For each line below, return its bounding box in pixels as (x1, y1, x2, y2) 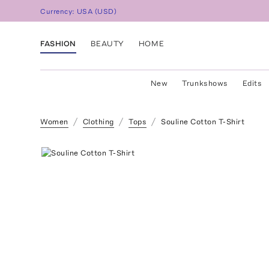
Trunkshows (182, 79, 228, 88)
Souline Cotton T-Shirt (161, 117, 245, 126)
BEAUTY (90, 38, 124, 48)
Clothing (82, 117, 114, 126)
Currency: (40, 7, 77, 16)
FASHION (40, 38, 76, 48)
